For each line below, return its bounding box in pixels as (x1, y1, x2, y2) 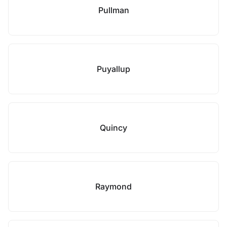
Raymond (95, 181, 132, 192)
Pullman (98, 5, 129, 15)
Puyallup (97, 64, 130, 74)
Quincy (100, 123, 127, 133)
